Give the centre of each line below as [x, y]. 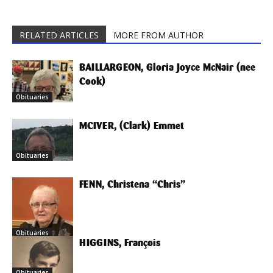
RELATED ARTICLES [59, 35]
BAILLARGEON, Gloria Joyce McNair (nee [167, 67]
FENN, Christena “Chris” [132, 184]
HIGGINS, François [120, 243]
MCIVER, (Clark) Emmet [132, 126]
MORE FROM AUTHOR [158, 35]
